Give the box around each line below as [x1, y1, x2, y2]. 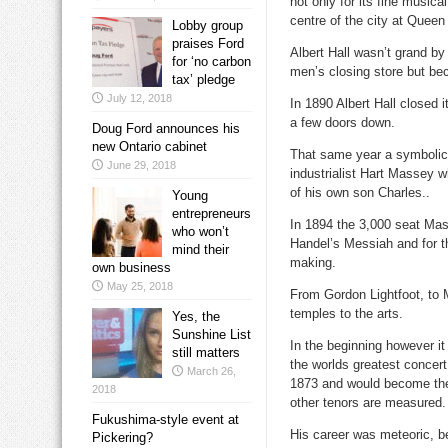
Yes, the [172, 309, 220, 325]
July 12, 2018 [107, 92, 172, 105]
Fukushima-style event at [92, 412, 239, 428]
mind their [172, 242, 229, 258]
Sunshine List [172, 327, 251, 343]
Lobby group [172, 18, 243, 34]
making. [290, 255, 336, 271]
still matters [172, 345, 240, 361]
